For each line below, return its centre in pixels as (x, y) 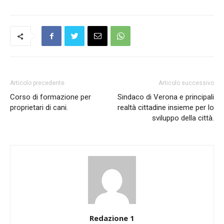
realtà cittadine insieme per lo (166, 107)
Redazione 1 (112, 218)
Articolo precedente (37, 83)
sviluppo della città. (183, 118)
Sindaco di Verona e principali (166, 97)
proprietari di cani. (39, 107)
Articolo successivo (186, 83)
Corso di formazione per (50, 97)
